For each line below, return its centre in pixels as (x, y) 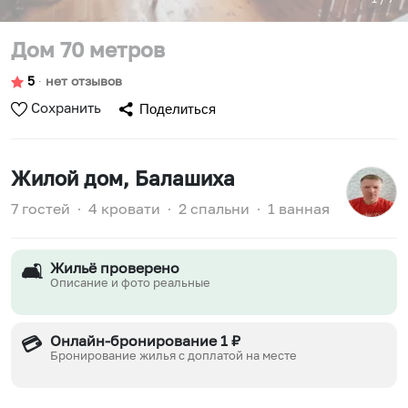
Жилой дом (67, 178)
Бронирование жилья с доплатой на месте (174, 356)
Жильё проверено (115, 268)
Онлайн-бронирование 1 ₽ (146, 341)
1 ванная (299, 209)
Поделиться (178, 109)
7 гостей (41, 209)
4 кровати (124, 209)
